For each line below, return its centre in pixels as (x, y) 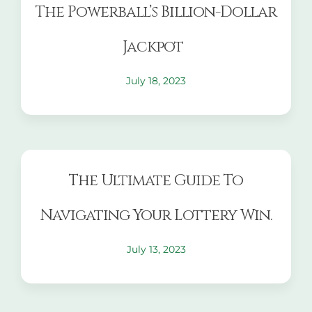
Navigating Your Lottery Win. (156, 216)
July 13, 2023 (156, 250)
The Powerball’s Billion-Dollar (156, 13)
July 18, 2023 (156, 81)
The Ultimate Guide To (156, 181)
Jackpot (156, 47)
